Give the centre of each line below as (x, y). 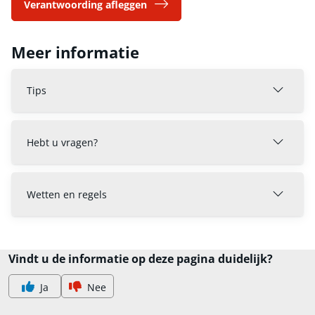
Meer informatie (75, 52)
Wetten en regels (67, 194)
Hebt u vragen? (63, 142)
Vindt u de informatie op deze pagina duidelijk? (141, 258)
